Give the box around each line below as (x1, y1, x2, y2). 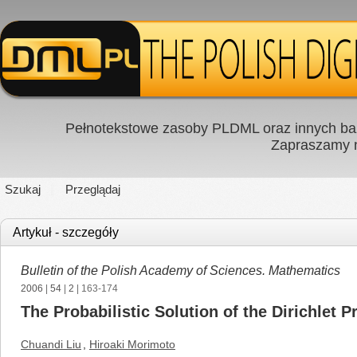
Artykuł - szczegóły (13, 226, 119, 239)
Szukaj (5, 182, 41, 196)
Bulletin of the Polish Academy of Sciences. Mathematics (21, 264, 340, 277)
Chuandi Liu (21, 338, 81, 351)
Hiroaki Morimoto (89, 338, 175, 351)
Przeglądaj (65, 182, 120, 196)
